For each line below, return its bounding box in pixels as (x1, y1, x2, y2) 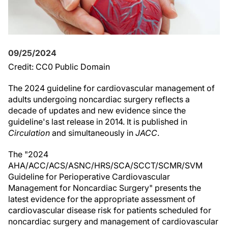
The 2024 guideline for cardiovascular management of (8, 83, 215, 93)
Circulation (8, 128, 50, 138)
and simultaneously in (50, 128, 135, 138)
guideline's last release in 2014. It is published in (8, 117, 187, 127)
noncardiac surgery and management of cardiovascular (8, 216, 218, 226)
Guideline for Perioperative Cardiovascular (8, 172, 170, 182)
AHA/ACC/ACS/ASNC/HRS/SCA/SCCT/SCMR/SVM (8, 160, 203, 170)
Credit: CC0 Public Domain (8, 62, 110, 72)
